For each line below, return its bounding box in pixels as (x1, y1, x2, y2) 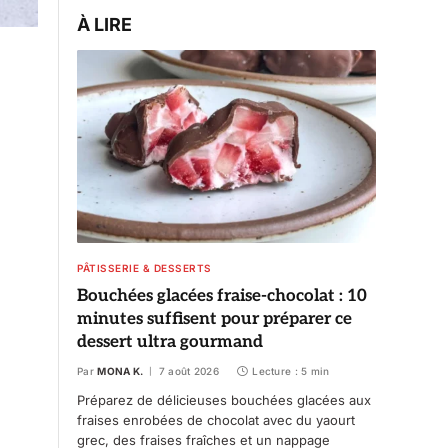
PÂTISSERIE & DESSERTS (77, 261, 212, 274)
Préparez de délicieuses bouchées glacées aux (77, 391, 371, 408)
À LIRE (77, 14, 132, 35)
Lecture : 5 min (252, 364, 330, 377)
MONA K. (97, 364, 144, 377)
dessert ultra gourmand (77, 331, 263, 352)
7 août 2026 (158, 364, 219, 377)
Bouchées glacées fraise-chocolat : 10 (77, 285, 367, 306)
